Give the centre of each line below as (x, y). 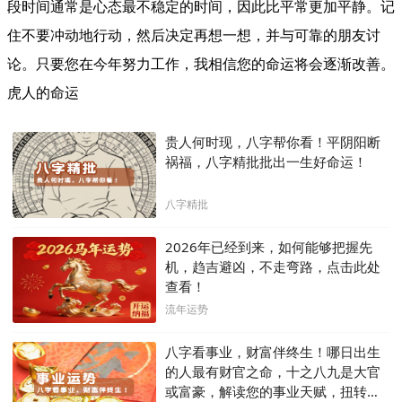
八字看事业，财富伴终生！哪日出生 (273, 352)
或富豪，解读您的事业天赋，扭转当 (273, 391)
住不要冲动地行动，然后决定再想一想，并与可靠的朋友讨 (194, 35)
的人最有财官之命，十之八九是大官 (273, 371)
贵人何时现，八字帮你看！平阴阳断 (273, 142)
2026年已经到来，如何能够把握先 (269, 247)
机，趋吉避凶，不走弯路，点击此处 (273, 267)
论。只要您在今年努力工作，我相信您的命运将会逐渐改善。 (201, 64)
